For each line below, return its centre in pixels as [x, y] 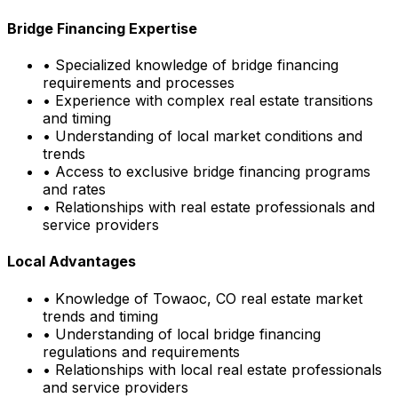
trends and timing [100, 316]
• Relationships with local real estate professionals [212, 369]
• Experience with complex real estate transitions [208, 101]
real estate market [299, 298]
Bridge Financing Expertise [102, 28]
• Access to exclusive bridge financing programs [207, 172]
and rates [74, 190]
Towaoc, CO [195, 298]
